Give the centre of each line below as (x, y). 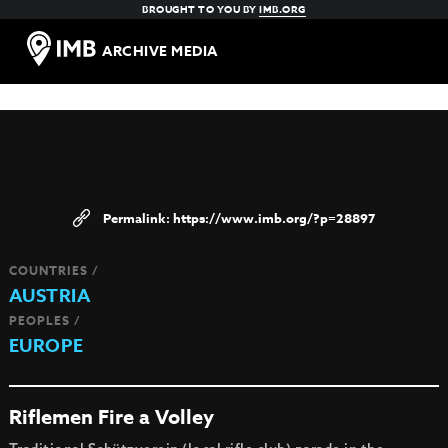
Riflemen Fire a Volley (111, 416)
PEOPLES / (44, 320)
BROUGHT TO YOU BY (201, 9)
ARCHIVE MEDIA (160, 51)
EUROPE (46, 346)
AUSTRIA (49, 296)
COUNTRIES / (53, 270)
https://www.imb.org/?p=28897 (273, 218)
